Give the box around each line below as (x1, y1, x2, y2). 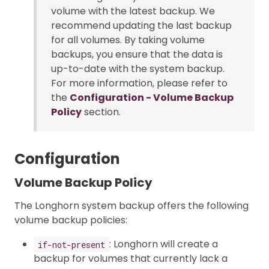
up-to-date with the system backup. (51, 61, 225, 76)
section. (82, 104, 121, 119)
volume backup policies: (14, 213, 127, 228)
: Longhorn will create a (109, 237, 218, 252)
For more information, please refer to (51, 76, 228, 90)
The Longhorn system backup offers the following (14, 199, 249, 213)
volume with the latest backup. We (51, 4, 215, 18)
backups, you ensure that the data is (51, 47, 223, 61)
